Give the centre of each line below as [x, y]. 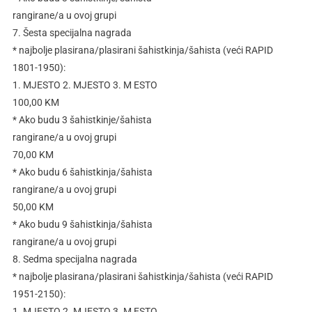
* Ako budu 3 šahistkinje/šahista [82, 120]
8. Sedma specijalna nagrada [75, 259]
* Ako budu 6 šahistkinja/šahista [82, 172]
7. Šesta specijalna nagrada [72, 33]
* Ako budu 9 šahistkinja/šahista [82, 225]
